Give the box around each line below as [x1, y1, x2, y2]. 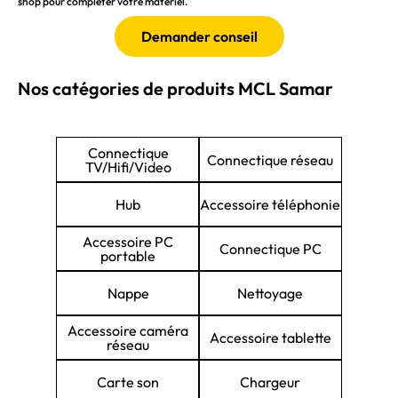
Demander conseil [140, 28, 258, 46]
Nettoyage [237, 284, 303, 303]
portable [100, 247, 155, 266]
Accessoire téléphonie [200, 195, 340, 214]
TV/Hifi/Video [84, 158, 171, 177]
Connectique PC [219, 240, 322, 259]
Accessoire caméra [68, 322, 188, 340]
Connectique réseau [207, 151, 333, 170]
